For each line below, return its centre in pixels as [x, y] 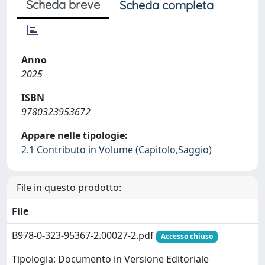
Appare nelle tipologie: [75, 135]
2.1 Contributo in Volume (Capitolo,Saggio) [117, 149]
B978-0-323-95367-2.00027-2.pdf [84, 235]
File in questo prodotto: [69, 187]
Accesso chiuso [187, 236]
